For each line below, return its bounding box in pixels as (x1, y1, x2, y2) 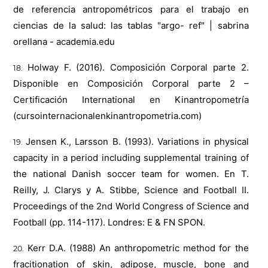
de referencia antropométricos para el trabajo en (13, 4, 249, 16)
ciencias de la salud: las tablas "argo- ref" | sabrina (13, 20, 249, 32)
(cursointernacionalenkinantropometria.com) (13, 110, 202, 122)
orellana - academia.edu (13, 36, 115, 48)
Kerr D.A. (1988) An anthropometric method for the (27, 242, 249, 254)
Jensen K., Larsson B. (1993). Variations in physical (26, 136, 249, 148)
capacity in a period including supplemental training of (13, 152, 249, 164)
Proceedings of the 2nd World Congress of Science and (13, 200, 249, 212)
